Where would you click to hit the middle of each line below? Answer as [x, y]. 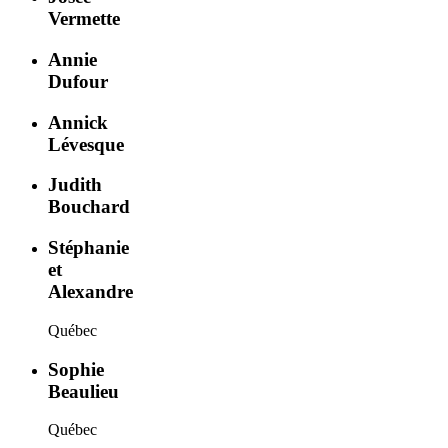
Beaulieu [83, 391]
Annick [78, 122]
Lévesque [86, 144]
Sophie [76, 369]
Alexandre [90, 292]
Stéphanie [88, 248]
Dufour [78, 81]
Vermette [84, 19]
